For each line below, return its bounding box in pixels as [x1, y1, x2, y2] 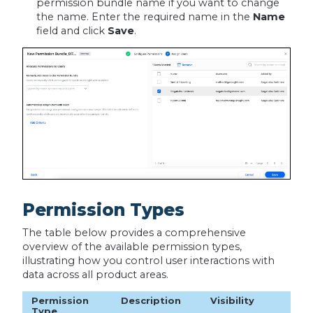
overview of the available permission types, [22, 240, 242, 253]
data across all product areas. [22, 268, 168, 281]
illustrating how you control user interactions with [22, 254, 275, 267]
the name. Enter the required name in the [36, 10, 253, 23]
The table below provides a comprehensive [22, 226, 246, 239]
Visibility [210, 294, 254, 306]
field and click [36, 24, 108, 37]
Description [120, 294, 181, 306]
